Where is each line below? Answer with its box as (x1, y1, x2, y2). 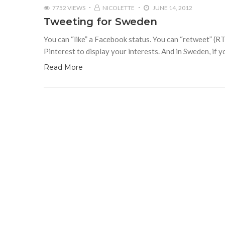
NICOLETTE (102, 4, 135, 12)
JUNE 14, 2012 (152, 4, 192, 12)
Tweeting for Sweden (44, 15, 158, 28)
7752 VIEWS (52, 4, 85, 12)
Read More (44, 62, 83, 72)
